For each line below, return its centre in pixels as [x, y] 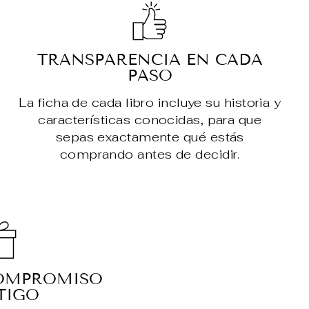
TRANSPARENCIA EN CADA [150, 60]
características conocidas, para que [150, 120]
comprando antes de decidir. [150, 154]
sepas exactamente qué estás [150, 137]
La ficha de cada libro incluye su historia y [150, 103]
